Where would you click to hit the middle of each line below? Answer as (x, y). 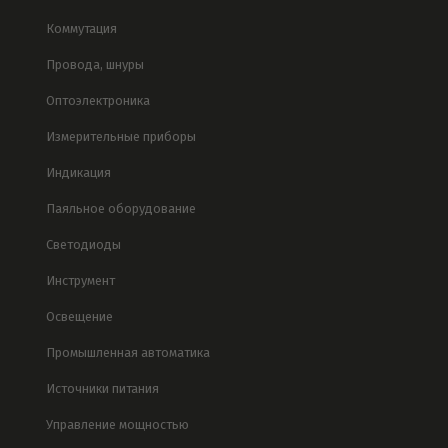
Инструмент (80, 281)
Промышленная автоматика (127, 353)
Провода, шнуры (94, 65)
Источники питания (102, 389)
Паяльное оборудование (120, 209)
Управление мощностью (117, 425)
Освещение (79, 317)
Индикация (78, 173)
